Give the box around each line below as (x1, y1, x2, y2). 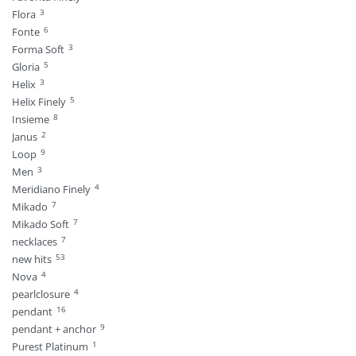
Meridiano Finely (12, 181, 91, 196)
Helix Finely (12, 94, 66, 109)
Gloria (12, 59, 40, 74)
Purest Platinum (12, 339, 88, 354)
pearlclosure (12, 286, 70, 301)
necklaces (12, 234, 57, 249)
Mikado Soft (12, 216, 69, 231)
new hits (12, 251, 52, 266)
